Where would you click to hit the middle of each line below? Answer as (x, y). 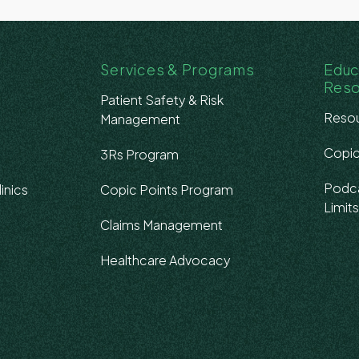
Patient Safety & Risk (162, 100)
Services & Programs (177, 69)
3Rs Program (140, 154)
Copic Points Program (167, 190)
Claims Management (162, 225)
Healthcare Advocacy (166, 260)
